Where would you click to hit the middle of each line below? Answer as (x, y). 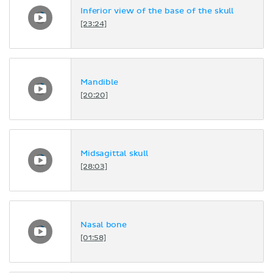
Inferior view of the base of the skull (157, 12)
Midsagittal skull (114, 154)
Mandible (99, 83)
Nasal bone (104, 225)
